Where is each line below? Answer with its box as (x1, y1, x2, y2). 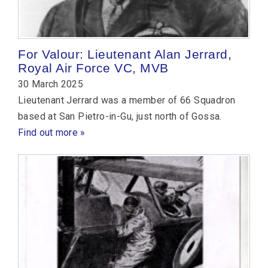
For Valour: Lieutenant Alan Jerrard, (18, 47, 232, 61)
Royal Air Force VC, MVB (18, 60, 169, 75)
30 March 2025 (18, 78, 83, 90)
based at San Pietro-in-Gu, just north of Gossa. (18, 110, 222, 122)
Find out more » (18, 126, 86, 138)
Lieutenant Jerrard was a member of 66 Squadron (18, 94, 236, 106)
